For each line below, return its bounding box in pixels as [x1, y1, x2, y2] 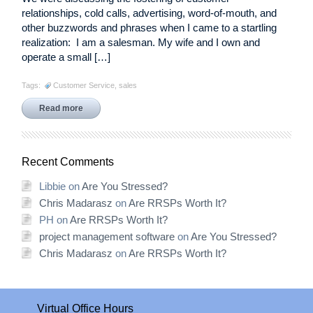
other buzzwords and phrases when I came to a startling [22, 22, 277, 34]
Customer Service [53, 81, 115, 89]
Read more [39, 103, 84, 113]
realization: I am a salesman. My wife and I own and [22, 36, 261, 48]
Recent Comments [22, 155, 115, 168]
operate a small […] [22, 51, 111, 63]
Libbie [39, 180, 66, 192]
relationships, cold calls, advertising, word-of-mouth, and [22, 7, 277, 19]
